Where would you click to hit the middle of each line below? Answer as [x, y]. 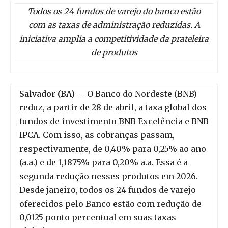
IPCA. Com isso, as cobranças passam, [97, 135]
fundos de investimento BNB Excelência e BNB [114, 121]
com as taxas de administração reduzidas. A [114, 25]
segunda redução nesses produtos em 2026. [109, 176]
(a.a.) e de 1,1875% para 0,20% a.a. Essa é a [104, 163]
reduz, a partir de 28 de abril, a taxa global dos [113, 108]
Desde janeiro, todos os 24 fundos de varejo [108, 190]
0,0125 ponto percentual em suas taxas [98, 218]
